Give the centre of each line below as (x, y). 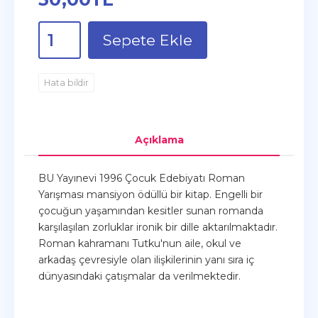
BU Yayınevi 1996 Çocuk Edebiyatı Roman (142, 178)
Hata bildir (66, 82)
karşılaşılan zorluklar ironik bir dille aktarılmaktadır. (158, 227)
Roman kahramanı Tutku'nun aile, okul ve (140, 243)
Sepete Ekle (148, 40)
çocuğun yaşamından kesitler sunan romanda (151, 211)
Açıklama (159, 140)
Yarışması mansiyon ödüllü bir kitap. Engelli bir (150, 194)
